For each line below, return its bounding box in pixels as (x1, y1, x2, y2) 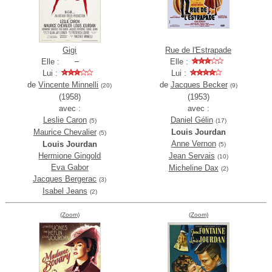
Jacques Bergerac (33, 174, 97, 184)
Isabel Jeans (42, 186, 87, 196)
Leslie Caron (42, 115, 87, 125)
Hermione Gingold (38, 151, 101, 161)
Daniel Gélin (170, 115, 213, 125)
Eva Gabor (50, 163, 89, 172)
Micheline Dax (168, 163, 219, 173)
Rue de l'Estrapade (165, 46, 232, 55)
